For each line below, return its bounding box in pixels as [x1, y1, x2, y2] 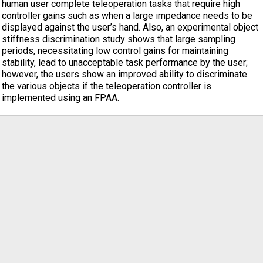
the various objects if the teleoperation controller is [2, 80, 211, 92]
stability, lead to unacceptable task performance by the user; [2, 57, 248, 68]
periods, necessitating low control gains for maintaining [2, 45, 228, 56]
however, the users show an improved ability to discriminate [2, 69, 247, 80]
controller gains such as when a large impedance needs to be [2, 10, 252, 21]
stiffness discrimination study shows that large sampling [2, 33, 235, 45]
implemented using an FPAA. [2, 92, 119, 103]
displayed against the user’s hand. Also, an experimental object [2, 22, 258, 33]
